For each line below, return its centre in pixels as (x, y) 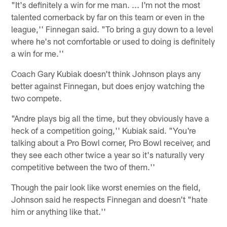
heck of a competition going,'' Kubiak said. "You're (104, 130)
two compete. (37, 98)
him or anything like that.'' (59, 211)
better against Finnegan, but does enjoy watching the (108, 85)
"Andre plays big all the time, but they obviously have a (110, 118)
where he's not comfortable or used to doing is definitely (113, 41)
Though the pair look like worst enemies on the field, (106, 187)
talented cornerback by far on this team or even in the (108, 16)
